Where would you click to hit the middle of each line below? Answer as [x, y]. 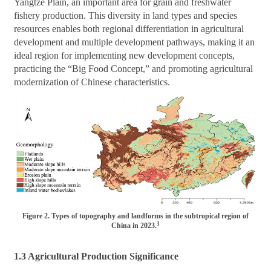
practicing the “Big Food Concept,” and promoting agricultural [134, 69]
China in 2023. [134, 226]
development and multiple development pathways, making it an [135, 42]
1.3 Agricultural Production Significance [96, 256]
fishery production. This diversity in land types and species [126, 16]
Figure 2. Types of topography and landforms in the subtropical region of [135, 216]
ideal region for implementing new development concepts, [125, 56]
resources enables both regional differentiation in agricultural [129, 29]
